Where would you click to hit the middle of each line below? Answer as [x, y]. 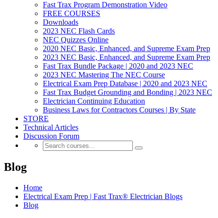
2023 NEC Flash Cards [79, 31]
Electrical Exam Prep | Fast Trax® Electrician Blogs [103, 196]
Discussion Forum [51, 136]
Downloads [61, 22]
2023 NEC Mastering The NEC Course [104, 75]
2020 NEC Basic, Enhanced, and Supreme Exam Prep [127, 48]
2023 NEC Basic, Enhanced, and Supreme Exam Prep [127, 57]
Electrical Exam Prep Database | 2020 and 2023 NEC [125, 83]
